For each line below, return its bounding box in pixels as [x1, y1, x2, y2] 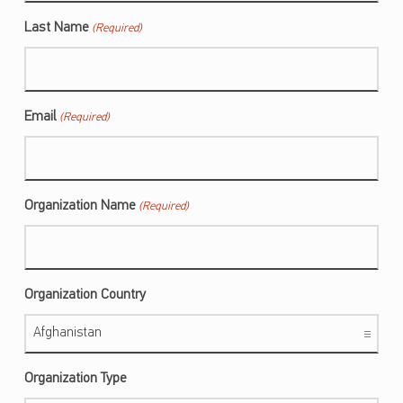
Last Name [23, 21, 89, 36]
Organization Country [23, 288, 146, 303]
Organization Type [23, 372, 127, 387]
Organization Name [23, 199, 136, 214]
